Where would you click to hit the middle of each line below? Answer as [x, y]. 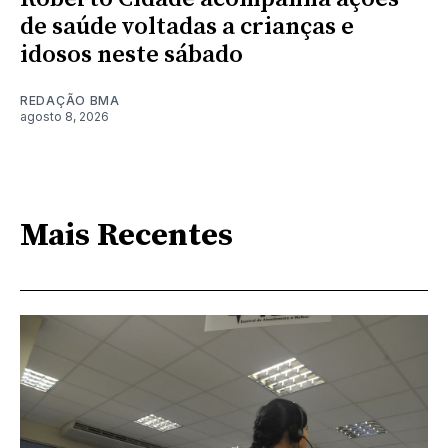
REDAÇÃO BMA [70, 101]
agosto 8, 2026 [64, 117]
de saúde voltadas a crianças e [187, 27]
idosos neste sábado [131, 55]
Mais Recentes [126, 235]
